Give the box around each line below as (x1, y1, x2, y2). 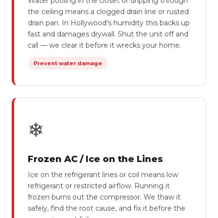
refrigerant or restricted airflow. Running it (28, 182, 170, 190)
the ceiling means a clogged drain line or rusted (28, 7, 189, 16)
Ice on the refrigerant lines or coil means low (28, 170, 178, 179)
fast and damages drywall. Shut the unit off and (28, 30, 188, 38)
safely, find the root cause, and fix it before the (28, 204, 185, 213)
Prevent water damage (34, 60, 102, 67)
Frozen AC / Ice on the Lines (28, 154, 163, 164)
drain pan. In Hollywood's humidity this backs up (28, 18, 190, 27)
